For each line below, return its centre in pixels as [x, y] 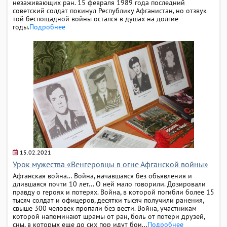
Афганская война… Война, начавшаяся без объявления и [102, 176]
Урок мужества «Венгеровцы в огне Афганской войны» [110, 164]
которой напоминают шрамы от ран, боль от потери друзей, [109, 216]
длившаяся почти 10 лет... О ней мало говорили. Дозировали [109, 184]
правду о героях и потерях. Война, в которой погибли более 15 [113, 192]
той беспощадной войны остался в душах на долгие [96, 18]
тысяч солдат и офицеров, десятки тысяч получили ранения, [108, 200]
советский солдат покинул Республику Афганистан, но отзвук [110, 10]
